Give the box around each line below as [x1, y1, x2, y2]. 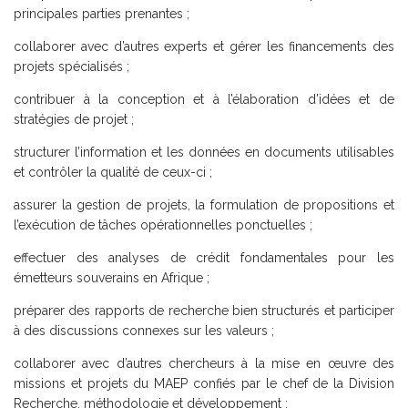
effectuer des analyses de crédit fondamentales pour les [14, 250, 394, 265]
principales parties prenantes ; [14, 5, 189, 21]
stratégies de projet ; [14, 111, 134, 127]
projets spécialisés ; [14, 58, 129, 74]
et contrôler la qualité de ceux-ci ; [14, 164, 212, 179]
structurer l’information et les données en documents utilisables [14, 144, 394, 159]
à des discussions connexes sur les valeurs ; [14, 322, 274, 338]
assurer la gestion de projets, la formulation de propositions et [14, 197, 394, 212]
